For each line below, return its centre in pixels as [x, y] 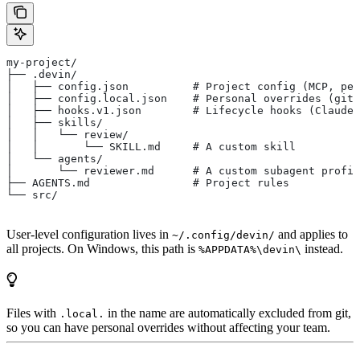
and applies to [311, 235]
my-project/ [42, 63]
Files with [33, 313]
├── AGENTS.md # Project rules [148, 183]
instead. [322, 249]
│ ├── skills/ [55, 123]
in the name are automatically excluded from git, [228, 313]
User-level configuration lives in [89, 235]
